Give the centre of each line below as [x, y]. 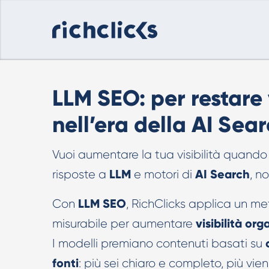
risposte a [81, 174]
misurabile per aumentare [124, 224]
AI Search [222, 174]
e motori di [163, 174]
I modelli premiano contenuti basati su [159, 243]
